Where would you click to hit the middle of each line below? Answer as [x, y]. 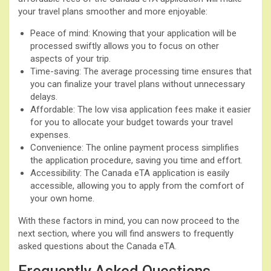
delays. [44, 96]
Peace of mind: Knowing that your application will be [133, 33]
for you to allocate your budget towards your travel [132, 122]
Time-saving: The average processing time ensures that [141, 71]
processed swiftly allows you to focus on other [125, 46]
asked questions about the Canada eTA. [97, 246]
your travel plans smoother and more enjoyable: [113, 11]
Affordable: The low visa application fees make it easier [141, 109]
